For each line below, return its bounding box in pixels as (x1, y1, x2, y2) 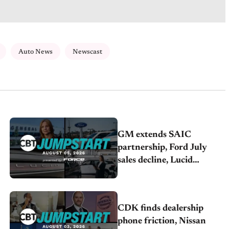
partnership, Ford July (118, 143, 208, 152)
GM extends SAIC (118, 130, 192, 140)
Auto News (18, 49, 53, 56)
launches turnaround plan (118, 168, 222, 178)
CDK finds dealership (118, 203, 204, 213)
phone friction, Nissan (118, 216, 207, 226)
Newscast (73, 49, 102, 56)
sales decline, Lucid (118, 155, 193, 165)
